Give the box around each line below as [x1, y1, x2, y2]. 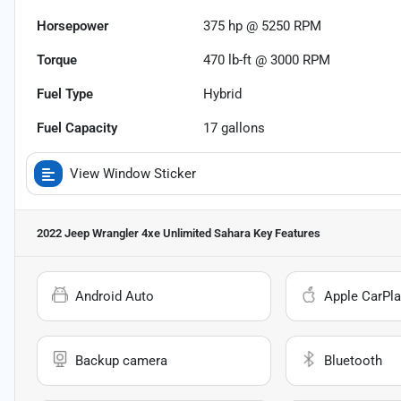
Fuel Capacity [37, 120, 117, 137]
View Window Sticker [70, 166, 196, 183]
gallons [218, 120, 266, 137]
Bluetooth [323, 353, 382, 370]
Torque [37, 52, 77, 69]
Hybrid [203, 86, 243, 103]
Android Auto [75, 288, 154, 305]
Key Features [251, 226, 320, 241]
